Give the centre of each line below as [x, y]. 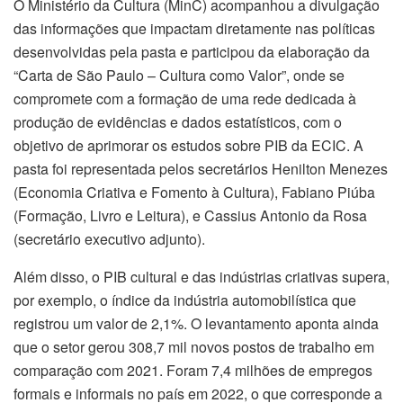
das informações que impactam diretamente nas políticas [194, 29]
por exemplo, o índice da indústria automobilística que [185, 300]
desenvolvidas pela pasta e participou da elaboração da [192, 52]
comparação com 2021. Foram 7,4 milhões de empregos [193, 371]
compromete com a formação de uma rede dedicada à [185, 99]
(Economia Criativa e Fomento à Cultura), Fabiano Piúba [194, 193]
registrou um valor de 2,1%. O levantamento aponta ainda [196, 324]
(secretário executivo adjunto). [109, 239]
